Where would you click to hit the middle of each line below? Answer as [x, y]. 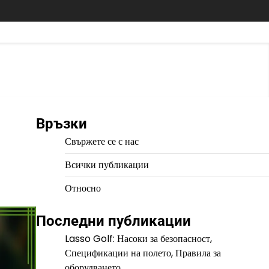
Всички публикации [107, 165]
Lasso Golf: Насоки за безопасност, [138, 239]
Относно [83, 188]
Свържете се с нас [101, 141]
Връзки [61, 124]
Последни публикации [113, 221]
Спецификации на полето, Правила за [143, 253]
